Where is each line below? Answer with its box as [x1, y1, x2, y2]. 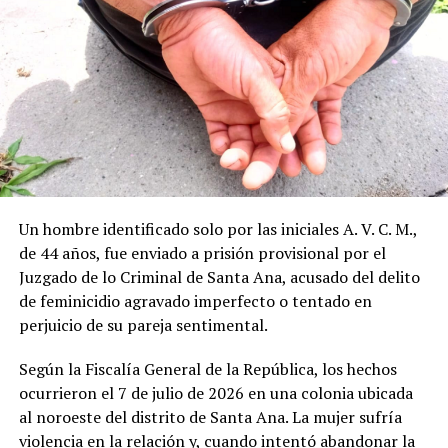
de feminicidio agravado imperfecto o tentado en [18, 290, 372, 313]
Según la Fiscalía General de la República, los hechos [18, 358, 397, 381]
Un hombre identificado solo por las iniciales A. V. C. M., [18, 218, 417, 241]
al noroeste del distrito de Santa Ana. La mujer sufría [18, 406, 402, 429]
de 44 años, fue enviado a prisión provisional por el [18, 242, 386, 265]
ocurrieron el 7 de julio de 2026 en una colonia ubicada [18, 382, 413, 405]
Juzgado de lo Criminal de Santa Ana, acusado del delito [18, 266, 420, 289]
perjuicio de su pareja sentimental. [18, 314, 268, 337]
